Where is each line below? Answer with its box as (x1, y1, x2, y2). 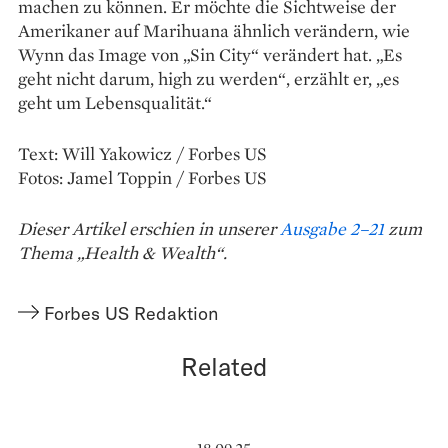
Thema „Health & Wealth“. (18, 241, 227, 265)
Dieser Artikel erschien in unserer (18, 217, 280, 241)
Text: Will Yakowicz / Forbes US (18, 142, 267, 166)
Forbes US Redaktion (44, 302, 219, 325)
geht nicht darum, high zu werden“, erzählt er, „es (18, 67, 399, 91)
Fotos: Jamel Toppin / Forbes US (18, 166, 267, 190)
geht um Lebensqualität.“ (18, 91, 212, 115)
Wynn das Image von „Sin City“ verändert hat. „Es (18, 43, 402, 67)
